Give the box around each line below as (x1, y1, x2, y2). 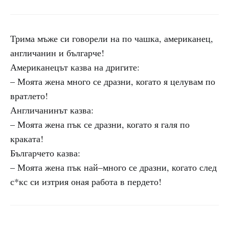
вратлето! (10, 89, 48, 102)
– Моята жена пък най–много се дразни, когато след (10, 161, 217, 173)
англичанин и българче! (10, 47, 104, 59)
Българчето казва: (10, 147, 80, 159)
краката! (10, 132, 43, 145)
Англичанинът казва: (10, 104, 94, 116)
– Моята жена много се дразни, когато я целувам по (10, 75, 215, 87)
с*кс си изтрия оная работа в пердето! (10, 175, 162, 188)
